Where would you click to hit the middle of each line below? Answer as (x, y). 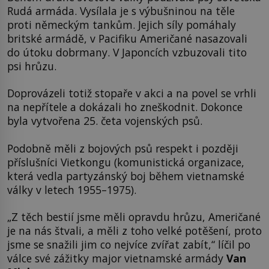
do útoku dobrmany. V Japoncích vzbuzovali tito (127, 52)
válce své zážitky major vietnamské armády (117, 258)
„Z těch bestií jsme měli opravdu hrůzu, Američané (134, 217)
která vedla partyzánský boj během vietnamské (126, 176)
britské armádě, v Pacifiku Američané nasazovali (127, 38)
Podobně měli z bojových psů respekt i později (123, 148)
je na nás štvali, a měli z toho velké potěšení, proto (134, 231)
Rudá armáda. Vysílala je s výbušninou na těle (121, 11)
